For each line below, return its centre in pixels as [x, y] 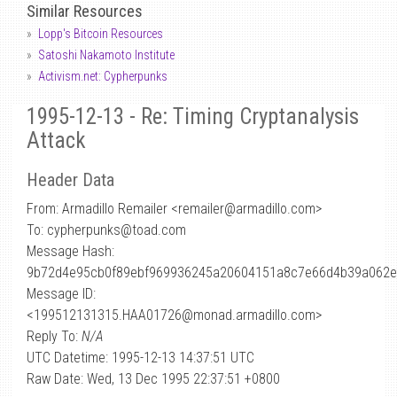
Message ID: [61, 294]
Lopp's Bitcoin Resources [101, 34]
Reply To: [54, 336]
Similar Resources [85, 11]
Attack [56, 140]
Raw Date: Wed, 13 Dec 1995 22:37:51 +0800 [153, 379]
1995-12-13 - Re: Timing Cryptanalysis [193, 117]
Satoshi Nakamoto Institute [106, 55]
